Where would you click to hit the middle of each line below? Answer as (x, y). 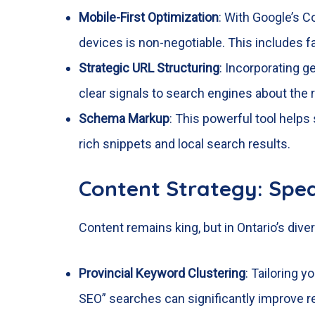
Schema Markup (124, 119)
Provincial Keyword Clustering (162, 274)
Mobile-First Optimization (149, 18)
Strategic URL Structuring (149, 68)
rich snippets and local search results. (185, 144)
